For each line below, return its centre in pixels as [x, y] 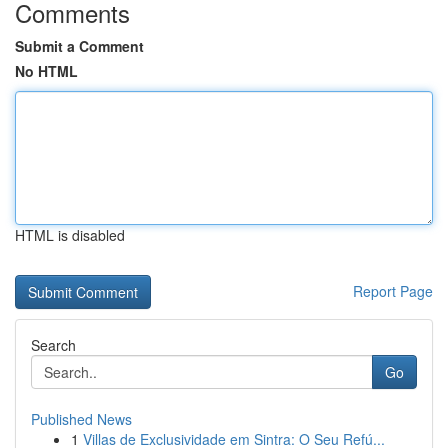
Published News [81, 419]
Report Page [393, 291]
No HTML [46, 71]
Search [53, 345]
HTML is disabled [70, 235]
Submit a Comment [79, 46]
